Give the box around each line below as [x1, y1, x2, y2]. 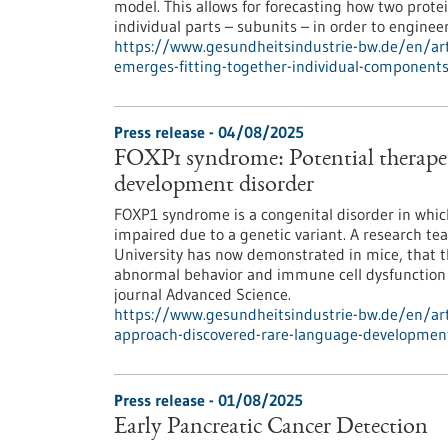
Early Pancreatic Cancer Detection [114, 416, 428, 440]
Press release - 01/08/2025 [114, 390, 303, 410]
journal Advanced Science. [114, 284, 291, 304]
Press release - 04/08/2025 [114, 122, 304, 142]
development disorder [114, 174, 314, 198]
